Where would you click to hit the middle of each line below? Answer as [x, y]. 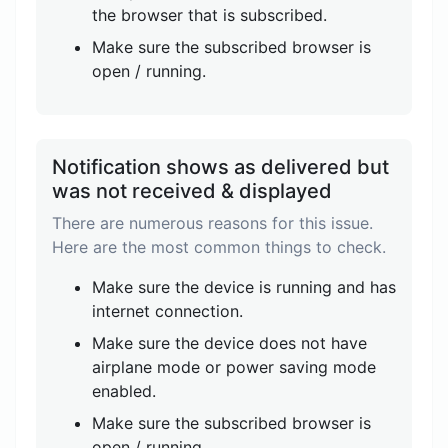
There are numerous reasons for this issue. [212, 223]
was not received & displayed [192, 191]
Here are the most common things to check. [219, 247]
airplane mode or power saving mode [234, 367]
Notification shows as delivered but [220, 167]
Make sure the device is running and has [244, 287]
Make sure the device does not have [229, 343]
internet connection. [167, 311]
